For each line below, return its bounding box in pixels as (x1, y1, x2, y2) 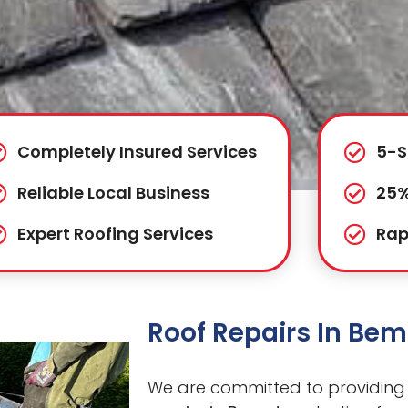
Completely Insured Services (17, 140, 258, 164)
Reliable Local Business (17, 181, 210, 205)
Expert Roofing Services (17, 222, 214, 246)
